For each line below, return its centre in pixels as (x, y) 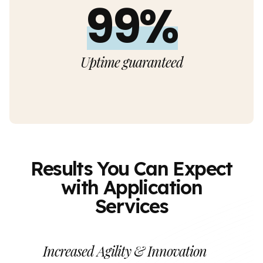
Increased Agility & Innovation (124, 251)
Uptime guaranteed (131, 62)
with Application (131, 187)
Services (131, 205)
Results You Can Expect (131, 168)
